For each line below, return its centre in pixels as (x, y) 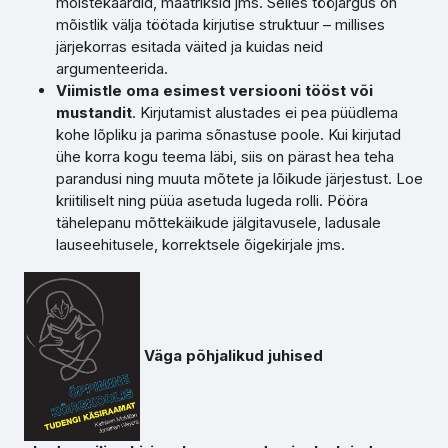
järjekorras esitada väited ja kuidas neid (189, 46)
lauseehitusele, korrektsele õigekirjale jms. (200, 244)
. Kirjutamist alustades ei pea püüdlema (265, 112)
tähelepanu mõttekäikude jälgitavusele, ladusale (218, 222)
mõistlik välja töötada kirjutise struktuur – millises (220, 24)
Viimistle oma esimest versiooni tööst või (214, 90)
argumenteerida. (112, 68)
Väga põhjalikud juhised (231, 355)
